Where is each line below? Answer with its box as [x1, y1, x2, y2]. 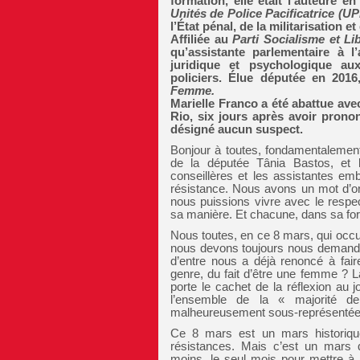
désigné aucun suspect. [170, 122, 303, 136]
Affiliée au [170, 32, 233, 46]
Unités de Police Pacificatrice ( [170, 6, 342, 20]
